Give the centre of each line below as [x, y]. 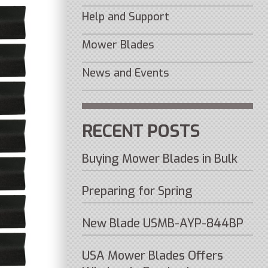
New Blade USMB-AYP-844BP [163, 223]
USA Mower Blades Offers [153, 256]
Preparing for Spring [138, 191]
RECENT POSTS [141, 131]
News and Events [126, 73]
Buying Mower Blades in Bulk [160, 159]
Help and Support [126, 17]
